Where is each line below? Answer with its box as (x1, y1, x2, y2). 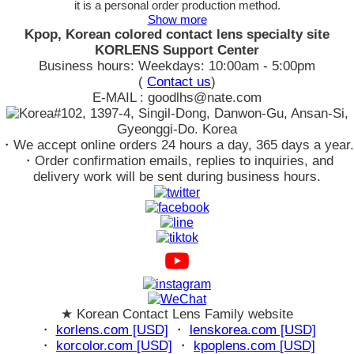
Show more (147, 13, 207, 27)
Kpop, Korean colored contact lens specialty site (24, 27, 330, 43)
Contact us (147, 74, 211, 90)
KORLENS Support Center (95, 43, 259, 58)
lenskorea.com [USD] (189, 322, 316, 338)
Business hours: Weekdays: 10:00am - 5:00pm (39, 58, 315, 74)
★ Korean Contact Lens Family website (61, 307, 293, 322)
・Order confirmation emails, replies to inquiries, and (21, 153, 333, 169)
